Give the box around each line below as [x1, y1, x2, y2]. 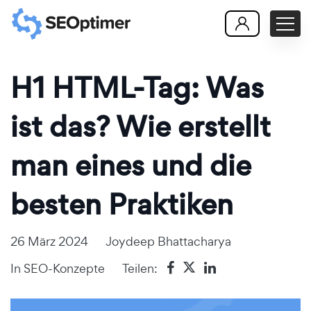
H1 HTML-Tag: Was [10, 68, 264, 108]
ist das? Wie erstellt [10, 107, 271, 146]
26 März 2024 [10, 233, 88, 249]
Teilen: [122, 260, 158, 276]
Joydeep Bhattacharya [106, 233, 231, 249]
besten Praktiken [10, 185, 233, 224]
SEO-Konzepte [24, 260, 105, 276]
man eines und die [10, 146, 251, 185]
